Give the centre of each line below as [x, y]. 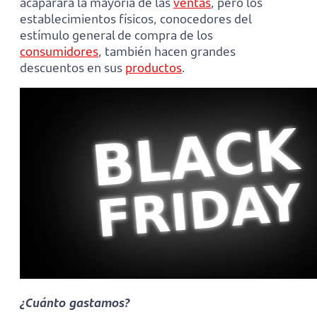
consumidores [59, 52]
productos [154, 68]
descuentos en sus [73, 68]
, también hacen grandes [167, 52]
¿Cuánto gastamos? [75, 303]
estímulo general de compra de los [116, 35]
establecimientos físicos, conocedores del [136, 19]
